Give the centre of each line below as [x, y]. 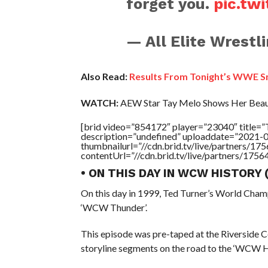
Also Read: [104, 76]
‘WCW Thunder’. [114, 207]
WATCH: [99, 102]
